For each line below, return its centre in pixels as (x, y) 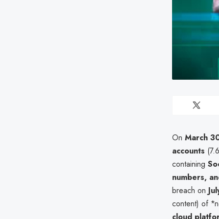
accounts (188, 151)
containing (190, 164)
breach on (190, 190)
